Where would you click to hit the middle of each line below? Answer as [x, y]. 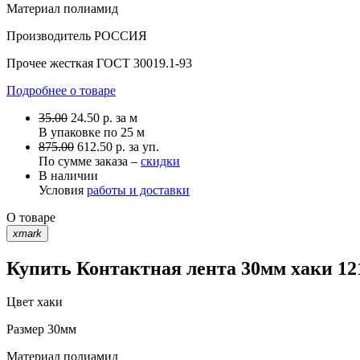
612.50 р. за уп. [118, 146]
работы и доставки [138, 190]
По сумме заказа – [90, 161]
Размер [25, 329]
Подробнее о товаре [61, 90]
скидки [160, 161]
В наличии [68, 175]
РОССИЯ [119, 35]
